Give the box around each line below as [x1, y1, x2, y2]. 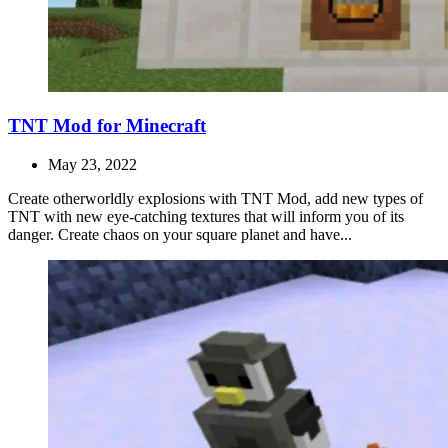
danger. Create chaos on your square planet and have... [8, 225, 352, 243]
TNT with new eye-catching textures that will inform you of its [8, 207, 404, 225]
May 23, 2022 [48, 155, 137, 173]
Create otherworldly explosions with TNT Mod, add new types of [8, 189, 423, 207]
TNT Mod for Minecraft [8, 115, 206, 136]
